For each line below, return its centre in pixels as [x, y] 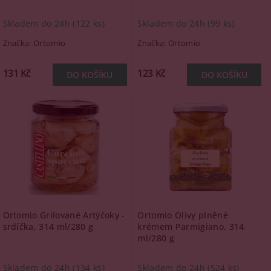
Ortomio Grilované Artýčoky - [64, 215]
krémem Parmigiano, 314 [191, 227]
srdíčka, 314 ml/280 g [48, 227]
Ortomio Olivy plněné [183, 215]
